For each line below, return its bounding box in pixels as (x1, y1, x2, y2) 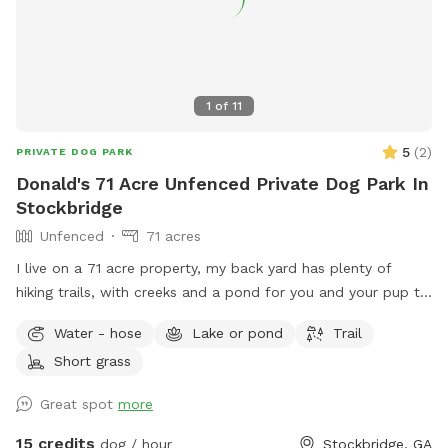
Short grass (54, 352, 131, 369)
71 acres (146, 228, 201, 245)
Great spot (40, 396, 118, 413)
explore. (16, 308, 70, 325)
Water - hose (54, 324, 142, 341)
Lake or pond (192, 324, 283, 341)
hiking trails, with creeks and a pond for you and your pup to (16, 284, 429, 301)
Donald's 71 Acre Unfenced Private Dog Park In (16, 173, 429, 195)
